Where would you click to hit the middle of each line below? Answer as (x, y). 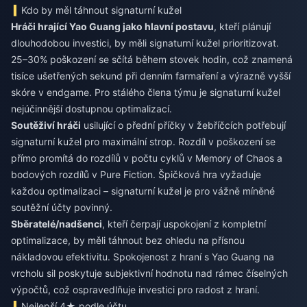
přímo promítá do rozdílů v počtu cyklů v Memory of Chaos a (147, 158)
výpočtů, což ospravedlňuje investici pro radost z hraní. (135, 290)
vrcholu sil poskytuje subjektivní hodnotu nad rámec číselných (149, 273)
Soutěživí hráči (46, 125)
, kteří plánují (242, 26)
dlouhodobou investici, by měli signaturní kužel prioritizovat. (145, 43)
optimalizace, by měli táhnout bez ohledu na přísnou (128, 240)
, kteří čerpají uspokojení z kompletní (184, 224)
